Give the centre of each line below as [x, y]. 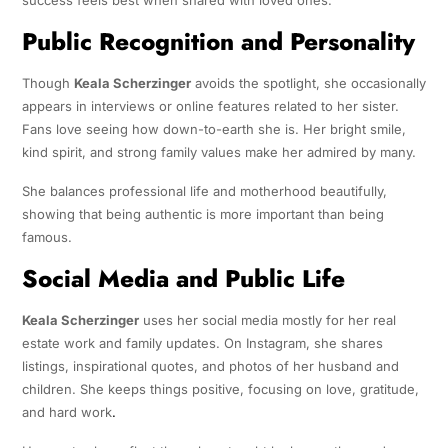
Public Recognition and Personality [218, 41]
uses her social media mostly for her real [267, 319]
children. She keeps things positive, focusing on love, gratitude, [220, 388]
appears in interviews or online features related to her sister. [210, 105]
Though [47, 82]
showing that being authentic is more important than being [202, 213]
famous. [46, 236]
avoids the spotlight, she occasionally [308, 82]
